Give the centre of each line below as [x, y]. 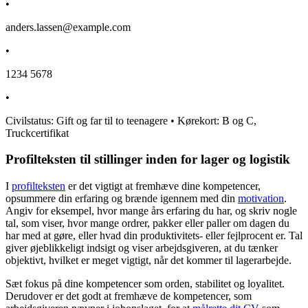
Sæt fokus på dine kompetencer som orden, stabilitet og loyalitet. [145, 283]
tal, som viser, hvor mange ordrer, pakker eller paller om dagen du [147, 223]
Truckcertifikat [37, 133]
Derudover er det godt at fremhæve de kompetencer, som [129, 296]
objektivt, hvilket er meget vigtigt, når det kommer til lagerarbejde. [148, 260]
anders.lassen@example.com [68, 27]
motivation [261, 198]
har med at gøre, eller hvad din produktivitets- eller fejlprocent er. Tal [154, 235]
